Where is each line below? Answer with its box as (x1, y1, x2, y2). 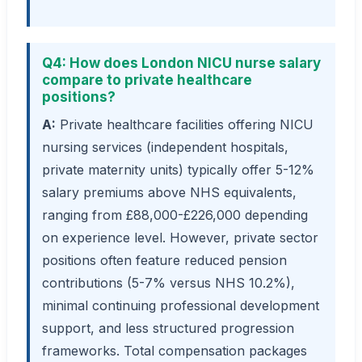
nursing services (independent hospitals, (42, 138, 288, 155)
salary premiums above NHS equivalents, (42, 183, 297, 200)
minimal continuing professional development (42, 297, 319, 314)
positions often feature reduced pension (42, 251, 287, 268)
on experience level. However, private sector (42, 229, 318, 246)
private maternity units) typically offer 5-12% (42, 161, 314, 178)
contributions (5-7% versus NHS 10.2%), (42, 274, 295, 291)
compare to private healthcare (42, 72, 252, 89)
